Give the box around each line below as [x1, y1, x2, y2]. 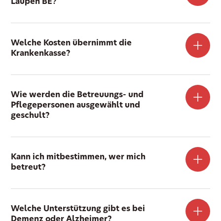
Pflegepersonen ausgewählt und [11, 101, 141, 110]
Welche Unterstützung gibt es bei [11, 205, 146, 213]
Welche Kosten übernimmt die [11, 39, 132, 47]
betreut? [11, 163, 46, 172]
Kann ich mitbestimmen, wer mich [11, 153, 146, 161]
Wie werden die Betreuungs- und [11, 91, 144, 99]
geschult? [11, 111, 50, 120]
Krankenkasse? [11, 49, 71, 58]
